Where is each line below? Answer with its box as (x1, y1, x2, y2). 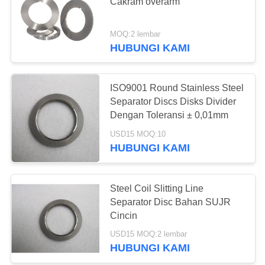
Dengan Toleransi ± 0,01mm (110, 110, 229, 121)
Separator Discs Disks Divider (110, 96, 237, 107)
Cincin (110, 210, 138, 221)
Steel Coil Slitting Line (110, 183, 204, 193)
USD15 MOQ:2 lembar (110, 230, 188, 239)
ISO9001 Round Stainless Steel (110, 83, 244, 93)
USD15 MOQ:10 (110, 130, 166, 138)
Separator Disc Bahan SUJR (110, 196, 231, 207)
